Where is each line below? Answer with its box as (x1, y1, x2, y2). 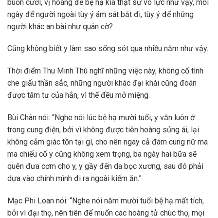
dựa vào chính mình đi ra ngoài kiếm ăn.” (7, 173, 142, 183)
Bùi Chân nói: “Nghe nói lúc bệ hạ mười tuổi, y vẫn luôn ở (7, 112, 195, 122)
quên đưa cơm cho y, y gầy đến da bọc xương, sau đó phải (7, 161, 203, 171)
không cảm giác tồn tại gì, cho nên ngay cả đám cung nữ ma (7, 137, 208, 146)
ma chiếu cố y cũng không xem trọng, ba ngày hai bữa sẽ (7, 149, 197, 159)
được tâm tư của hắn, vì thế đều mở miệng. (7, 91, 150, 100)
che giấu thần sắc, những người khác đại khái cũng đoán (7, 78, 197, 88)
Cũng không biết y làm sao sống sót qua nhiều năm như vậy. (7, 44, 208, 54)
